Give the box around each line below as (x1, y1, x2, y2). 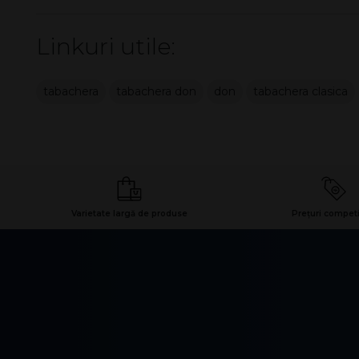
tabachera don (116, 84, 196, 99)
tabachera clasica (253, 84, 348, 99)
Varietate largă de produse (71, 208, 188, 220)
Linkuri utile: (36, 33, 175, 61)
